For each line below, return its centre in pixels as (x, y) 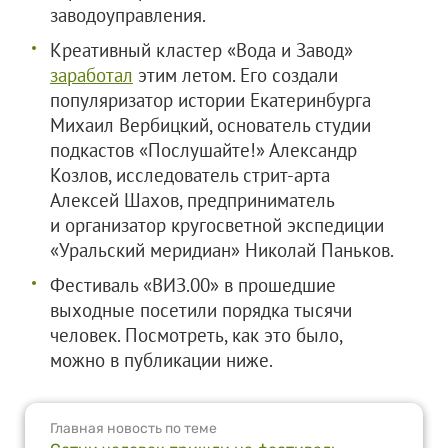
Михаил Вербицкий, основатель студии (210, 125)
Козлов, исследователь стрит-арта (190, 175)
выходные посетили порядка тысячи (201, 310)
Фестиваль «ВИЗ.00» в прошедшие (193, 285)
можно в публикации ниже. (161, 360)
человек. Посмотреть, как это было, (196, 335)
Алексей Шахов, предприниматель (192, 200)
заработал (91, 75)
